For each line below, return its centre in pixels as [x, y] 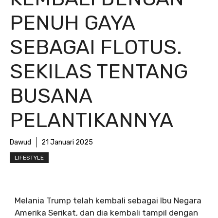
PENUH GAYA [72, 23]
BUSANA [51, 96]
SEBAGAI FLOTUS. [96, 47]
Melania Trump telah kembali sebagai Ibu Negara [108, 200]
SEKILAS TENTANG [99, 72]
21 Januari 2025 [67, 142]
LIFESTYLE [29, 158]
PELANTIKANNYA [91, 120]
